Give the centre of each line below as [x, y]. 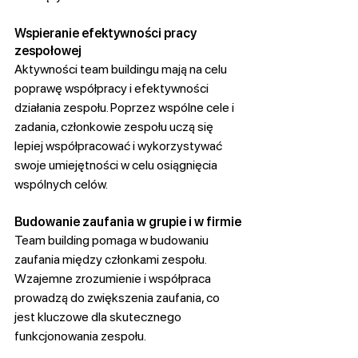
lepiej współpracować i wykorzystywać [119, 146]
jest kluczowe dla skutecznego [99, 317]
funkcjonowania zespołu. [80, 336]
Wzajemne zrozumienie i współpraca [114, 279]
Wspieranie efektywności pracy [107, 34]
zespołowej [48, 51]
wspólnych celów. [61, 185]
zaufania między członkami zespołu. [111, 260]
